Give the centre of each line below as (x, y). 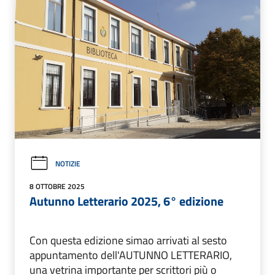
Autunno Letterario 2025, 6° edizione (126, 201)
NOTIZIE (68, 163)
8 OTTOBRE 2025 (57, 187)
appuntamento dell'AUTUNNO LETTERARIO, (131, 255)
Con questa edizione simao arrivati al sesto (128, 241)
